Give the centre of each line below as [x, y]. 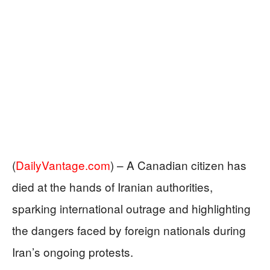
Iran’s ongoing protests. [73, 251]
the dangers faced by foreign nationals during [129, 230]
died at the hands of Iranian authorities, [112, 186]
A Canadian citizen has [187, 165]
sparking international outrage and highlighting [131, 208]
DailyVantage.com [63, 165]
